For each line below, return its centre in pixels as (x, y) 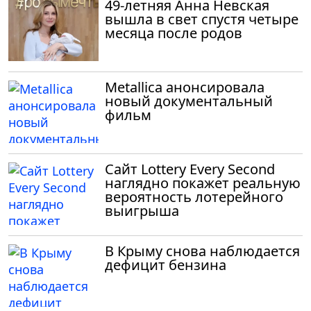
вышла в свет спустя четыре (202, 19)
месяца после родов (174, 33)
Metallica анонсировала (185, 87)
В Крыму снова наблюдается (202, 251)
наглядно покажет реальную (203, 183)
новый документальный (189, 101)
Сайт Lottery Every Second (190, 169)
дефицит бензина (166, 264)
